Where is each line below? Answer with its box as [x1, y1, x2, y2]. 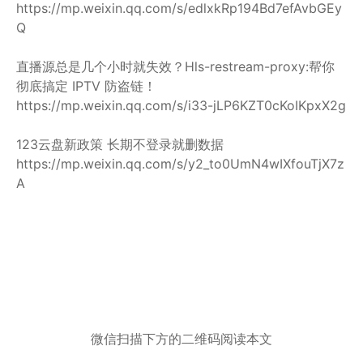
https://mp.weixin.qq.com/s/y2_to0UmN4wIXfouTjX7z [16, 156, 344, 172]
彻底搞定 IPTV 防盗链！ [16, 78, 156, 94]
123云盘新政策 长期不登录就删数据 [16, 136, 228, 152]
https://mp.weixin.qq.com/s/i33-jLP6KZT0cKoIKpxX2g [16, 97, 346, 113]
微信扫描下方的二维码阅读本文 [91, 331, 272, 347]
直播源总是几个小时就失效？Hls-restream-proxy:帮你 [16, 58, 335, 75]
